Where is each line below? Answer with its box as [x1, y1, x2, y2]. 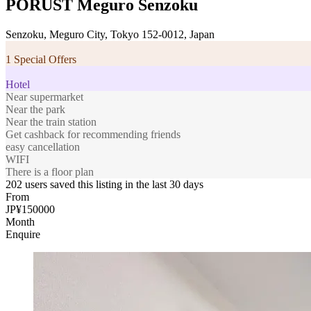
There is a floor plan [6, 165, 94, 178]
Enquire [6, 228, 40, 240]
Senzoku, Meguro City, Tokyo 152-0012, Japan [6, 28, 215, 40]
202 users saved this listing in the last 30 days [6, 178, 203, 190]
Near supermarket [6, 90, 83, 103]
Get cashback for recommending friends [6, 128, 180, 140]
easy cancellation [6, 140, 80, 153]
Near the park [6, 103, 65, 115]
